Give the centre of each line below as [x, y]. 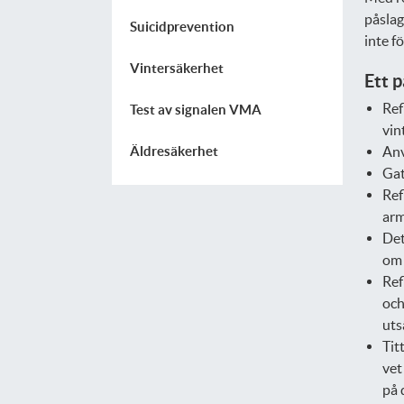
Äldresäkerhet [174, 151]
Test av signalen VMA [195, 110]
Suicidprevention [182, 27]
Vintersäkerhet [176, 68]
